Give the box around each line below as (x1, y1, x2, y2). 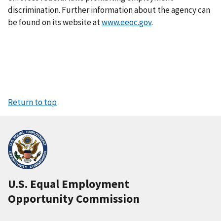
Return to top (8, 96, 57, 108)
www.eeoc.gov (102, 17, 151, 28)
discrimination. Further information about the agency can (8, 4, 210, 16)
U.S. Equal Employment (8, 176, 129, 191)
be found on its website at (8, 17, 102, 28)
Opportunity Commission (8, 191, 140, 206)
